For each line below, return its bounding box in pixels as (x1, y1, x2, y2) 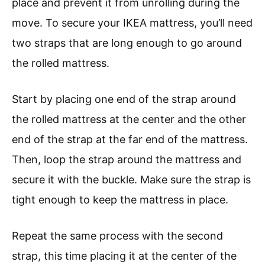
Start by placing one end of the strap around (12, 93, 236, 106)
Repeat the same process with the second (12, 230, 223, 243)
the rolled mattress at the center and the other (12, 113, 246, 126)
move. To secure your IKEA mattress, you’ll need (12, 17, 253, 30)
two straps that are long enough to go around (12, 37, 242, 50)
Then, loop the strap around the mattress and (12, 153, 241, 166)
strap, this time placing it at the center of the (12, 250, 237, 263)
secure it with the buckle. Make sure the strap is (12, 173, 251, 186)
